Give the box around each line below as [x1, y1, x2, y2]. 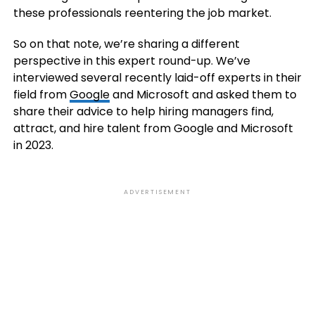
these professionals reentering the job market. [13, 5, 271, 22]
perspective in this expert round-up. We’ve [13, 53, 250, 70]
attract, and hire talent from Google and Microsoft [13, 120, 293, 137]
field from [13, 86, 70, 103]
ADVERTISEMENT [124, 188, 191, 197]
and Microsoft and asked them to [109, 86, 297, 103]
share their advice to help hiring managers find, [13, 103, 274, 120]
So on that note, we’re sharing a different [13, 36, 240, 53]
